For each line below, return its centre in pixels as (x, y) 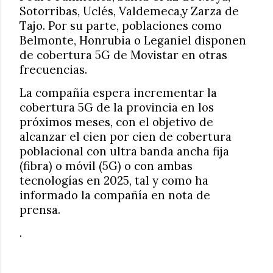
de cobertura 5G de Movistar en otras (123, 55)
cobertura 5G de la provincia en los (117, 107)
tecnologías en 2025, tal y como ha (114, 180)
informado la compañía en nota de (115, 195)
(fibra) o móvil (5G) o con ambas (106, 166)
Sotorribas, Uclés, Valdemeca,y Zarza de (129, 11)
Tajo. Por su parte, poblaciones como (121, 26)
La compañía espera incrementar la (118, 93)
